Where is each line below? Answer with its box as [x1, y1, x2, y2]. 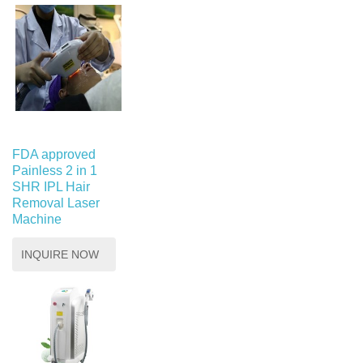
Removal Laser [12, 195, 100, 210]
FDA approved [12, 147, 96, 161]
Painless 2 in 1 [12, 163, 97, 177]
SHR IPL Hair [12, 179, 90, 194]
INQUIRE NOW [21, 247, 99, 261]
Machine [12, 211, 62, 226]
